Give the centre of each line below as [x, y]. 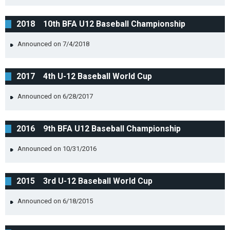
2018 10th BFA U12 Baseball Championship [101, 24]
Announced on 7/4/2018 [53, 44]
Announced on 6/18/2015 [55, 201]
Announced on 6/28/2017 [55, 96]
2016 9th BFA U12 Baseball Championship [99, 129]
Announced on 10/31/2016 [57, 149]
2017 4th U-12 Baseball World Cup [84, 76]
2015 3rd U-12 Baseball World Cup [84, 181]
